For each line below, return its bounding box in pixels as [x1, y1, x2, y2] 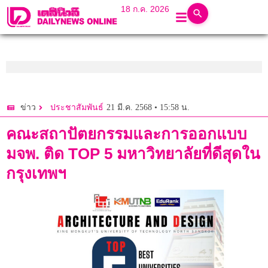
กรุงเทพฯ [6, 165, 66, 183]
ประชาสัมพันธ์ [50, 103, 103, 112]
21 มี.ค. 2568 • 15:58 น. [106, 102, 190, 112]
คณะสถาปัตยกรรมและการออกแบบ [6, 125, 247, 144]
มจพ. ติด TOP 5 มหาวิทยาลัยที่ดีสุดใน [6, 145, 260, 163]
